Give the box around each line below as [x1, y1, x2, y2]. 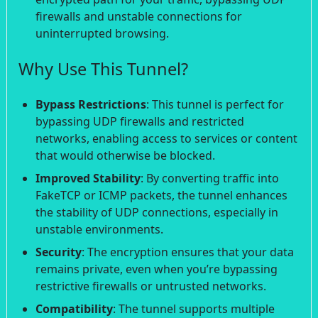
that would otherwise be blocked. [35, 147, 215, 163]
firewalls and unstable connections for [35, 8, 242, 24]
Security [35, 243, 82, 260]
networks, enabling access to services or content [35, 130, 297, 146]
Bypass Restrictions [35, 96, 146, 112]
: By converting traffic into [141, 170, 279, 186]
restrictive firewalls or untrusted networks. [35, 278, 266, 294]
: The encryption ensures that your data [82, 243, 294, 260]
